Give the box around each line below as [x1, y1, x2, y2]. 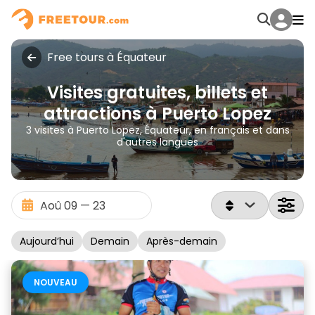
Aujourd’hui [20, 234, 74, 248]
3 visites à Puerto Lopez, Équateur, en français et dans [25, 123, 290, 137]
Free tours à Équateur [47, 49, 167, 65]
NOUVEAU [34, 276, 77, 288]
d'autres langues [117, 135, 198, 149]
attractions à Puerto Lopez [44, 102, 271, 125]
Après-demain [146, 234, 217, 248]
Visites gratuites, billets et [47, 81, 268, 104]
